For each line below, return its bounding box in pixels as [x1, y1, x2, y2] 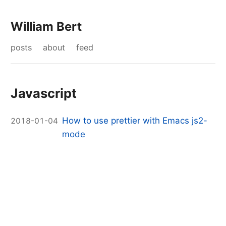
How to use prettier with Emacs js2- [62, 116, 208, 126]
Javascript [11, 85, 77, 101]
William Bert [11, 19, 82, 34]
